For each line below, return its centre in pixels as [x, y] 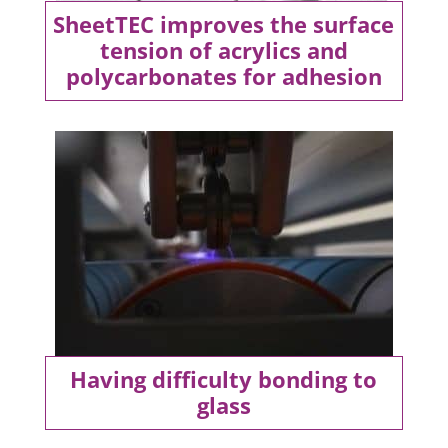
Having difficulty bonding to [224, 378]
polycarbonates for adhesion [223, 75]
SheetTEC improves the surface [224, 23]
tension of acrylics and [223, 49]
